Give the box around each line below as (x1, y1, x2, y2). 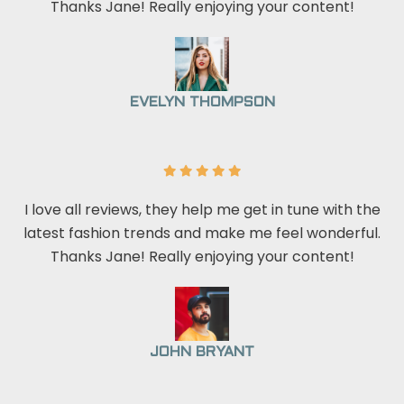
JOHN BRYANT (150, 344, 254, 359)
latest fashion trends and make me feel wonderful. (23, 222, 381, 243)
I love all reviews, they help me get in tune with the (23, 198, 381, 220)
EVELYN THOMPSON (129, 95, 275, 109)
